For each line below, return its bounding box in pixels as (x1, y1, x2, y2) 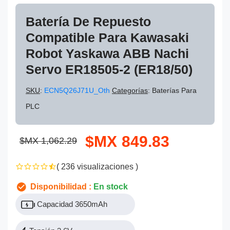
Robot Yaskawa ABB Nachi (26, 46, 189, 61)
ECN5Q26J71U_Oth (44, 86, 112, 94)
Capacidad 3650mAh (35, 199, 107, 208)
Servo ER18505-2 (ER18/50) (26, 62, 193, 76)
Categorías (112, 86, 148, 94)
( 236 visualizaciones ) (56, 162, 138, 171)
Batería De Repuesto (26, 14, 151, 29)
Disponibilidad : (28, 182, 93, 191)
